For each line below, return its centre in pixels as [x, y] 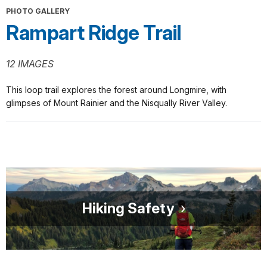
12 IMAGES [30, 63]
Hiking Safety [128, 208]
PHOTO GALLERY [38, 11]
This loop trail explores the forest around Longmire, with [116, 89]
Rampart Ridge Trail [94, 32]
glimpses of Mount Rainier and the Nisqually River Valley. [117, 103]
